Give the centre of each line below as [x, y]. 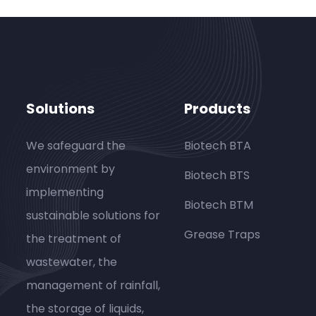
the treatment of [74, 239]
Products [218, 109]
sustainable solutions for [93, 216]
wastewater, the [72, 262]
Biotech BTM [219, 205]
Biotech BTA [218, 146]
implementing [65, 193]
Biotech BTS [217, 176]
